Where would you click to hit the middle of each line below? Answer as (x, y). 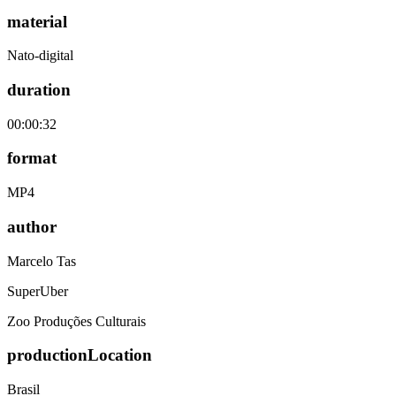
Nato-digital (40, 56)
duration (39, 90)
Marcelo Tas (42, 261)
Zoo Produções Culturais (76, 321)
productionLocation (80, 355)
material (37, 21)
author (32, 226)
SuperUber (38, 291)
